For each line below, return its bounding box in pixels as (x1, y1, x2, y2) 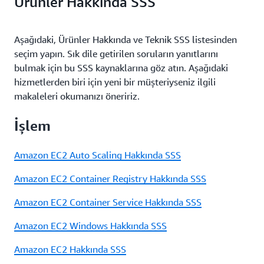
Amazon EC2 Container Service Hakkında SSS (14, 196, 202, 208)
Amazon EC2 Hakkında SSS (14, 243, 126, 255)
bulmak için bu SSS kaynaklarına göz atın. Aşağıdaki (14, 62, 228, 74)
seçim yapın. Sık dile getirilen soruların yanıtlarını (14, 48, 218, 60)
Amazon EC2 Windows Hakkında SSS (14, 219, 167, 232)
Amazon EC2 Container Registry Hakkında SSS (14, 172, 206, 184)
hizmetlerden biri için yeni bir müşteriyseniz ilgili (14, 76, 216, 88)
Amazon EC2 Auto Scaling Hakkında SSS (14, 148, 181, 161)
